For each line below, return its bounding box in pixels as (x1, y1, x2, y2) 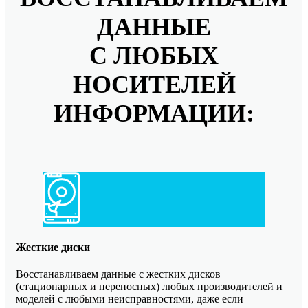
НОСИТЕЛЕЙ (72, 70, 236, 98)
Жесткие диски (16, 241, 90, 253)
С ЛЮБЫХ (89, 41, 219, 69)
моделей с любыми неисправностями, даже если (16, 293, 243, 305)
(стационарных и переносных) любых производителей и (16, 280, 283, 293)
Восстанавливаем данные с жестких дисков (16, 268, 221, 280)
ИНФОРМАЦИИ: (54, 99, 254, 127)
